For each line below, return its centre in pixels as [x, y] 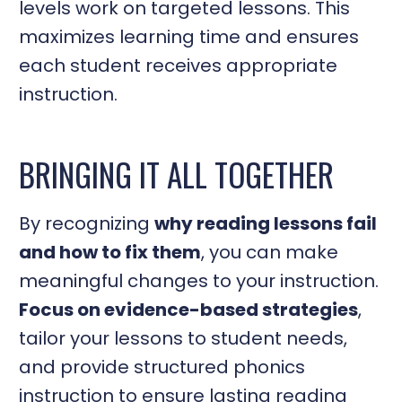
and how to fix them [110, 252]
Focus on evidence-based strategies [189, 309]
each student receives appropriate [179, 65]
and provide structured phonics [162, 367]
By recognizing [87, 223]
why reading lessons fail [266, 223]
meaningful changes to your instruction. [199, 280]
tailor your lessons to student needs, [184, 338]
